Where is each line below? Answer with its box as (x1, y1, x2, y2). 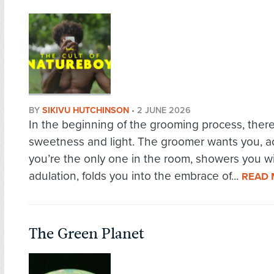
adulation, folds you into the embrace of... (29, 169, 242, 183)
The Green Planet (29, 223, 144, 245)
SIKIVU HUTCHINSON (42, 105, 129, 116)
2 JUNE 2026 (137, 105, 191, 116)
